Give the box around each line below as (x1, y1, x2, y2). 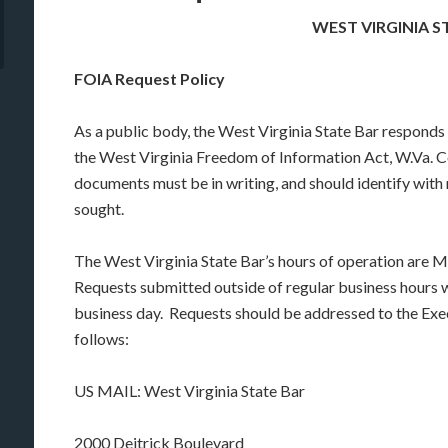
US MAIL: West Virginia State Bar (74, 381, 305, 400)
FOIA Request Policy (74, 69, 225, 88)
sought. (74, 199, 124, 218)
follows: (74, 329, 129, 348)
